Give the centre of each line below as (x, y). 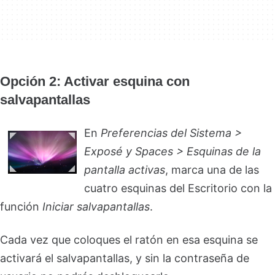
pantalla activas (125, 170)
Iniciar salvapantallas (96, 207)
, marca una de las (212, 170)
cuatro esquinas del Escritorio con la (178, 188)
